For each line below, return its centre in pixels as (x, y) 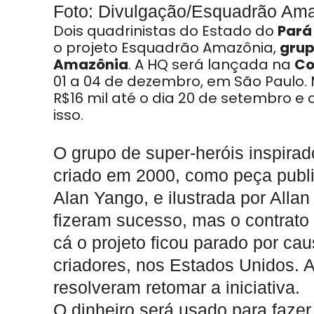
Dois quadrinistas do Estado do (165, 31)
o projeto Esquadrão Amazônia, (166, 48)
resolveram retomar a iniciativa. (177, 287)
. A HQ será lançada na (211, 64)
